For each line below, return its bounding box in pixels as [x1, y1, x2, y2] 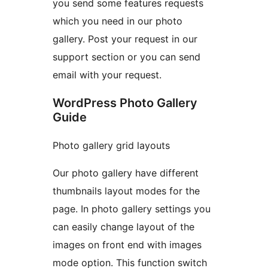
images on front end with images [53, 238, 202, 251]
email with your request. [53, 68, 162, 81]
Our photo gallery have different [53, 166, 199, 179]
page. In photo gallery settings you [53, 202, 211, 215]
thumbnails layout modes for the [53, 184, 200, 197]
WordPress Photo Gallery [53, 95, 197, 110]
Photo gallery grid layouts [53, 139, 170, 151]
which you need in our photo [53, 14, 182, 27]
